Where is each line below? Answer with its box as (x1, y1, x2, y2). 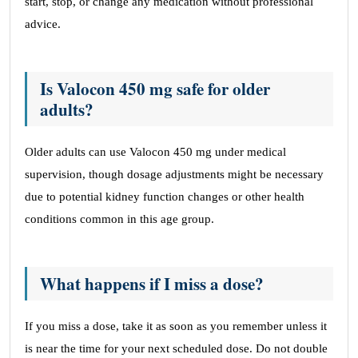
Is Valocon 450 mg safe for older (40, 77, 270, 101)
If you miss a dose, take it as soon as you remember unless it (25, 320, 327, 332)
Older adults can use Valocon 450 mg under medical (25, 145, 286, 158)
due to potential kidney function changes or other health (25, 190, 304, 203)
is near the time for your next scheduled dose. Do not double (25, 342, 328, 355)
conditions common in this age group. (25, 213, 214, 225)
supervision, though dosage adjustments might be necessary (25, 168, 324, 181)
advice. (25, 18, 61, 30)
